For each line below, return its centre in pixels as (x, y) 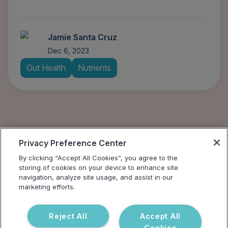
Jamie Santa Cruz (82, 37)
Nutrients (94, 68)
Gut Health (46, 68)
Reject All (68, 216)
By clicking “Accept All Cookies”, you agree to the (98, 158)
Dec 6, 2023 (68, 51)
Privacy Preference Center (73, 143)
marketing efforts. (47, 187)
